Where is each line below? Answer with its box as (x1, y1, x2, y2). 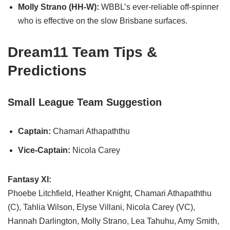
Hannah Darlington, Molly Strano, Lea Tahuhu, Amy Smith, (8, 216, 219, 225)
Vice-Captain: (18, 145, 70, 155)
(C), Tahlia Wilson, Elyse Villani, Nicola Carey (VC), (8, 202, 195, 212)
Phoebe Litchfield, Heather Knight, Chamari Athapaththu (8, 188, 212, 198)
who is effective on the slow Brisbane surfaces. (18, 16, 187, 25)
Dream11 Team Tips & (8, 44, 157, 60)
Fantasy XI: (8, 175, 51, 184)
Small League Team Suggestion (8, 96, 162, 108)
